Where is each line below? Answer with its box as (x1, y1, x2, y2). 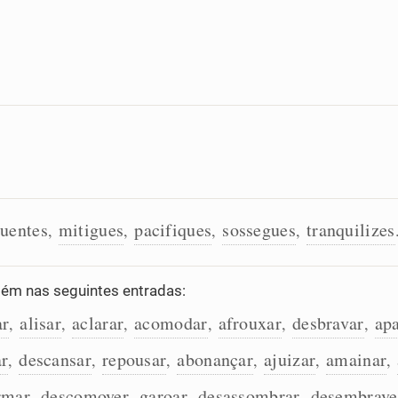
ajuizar (264, 347, 316, 371)
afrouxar (218, 311, 282, 335)
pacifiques (134, 218, 212, 242)
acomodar (134, 311, 208, 335)
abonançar (177, 347, 254, 371)
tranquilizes (306, 218, 395, 242)
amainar (326, 347, 387, 371)
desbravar (291, 311, 364, 335)
